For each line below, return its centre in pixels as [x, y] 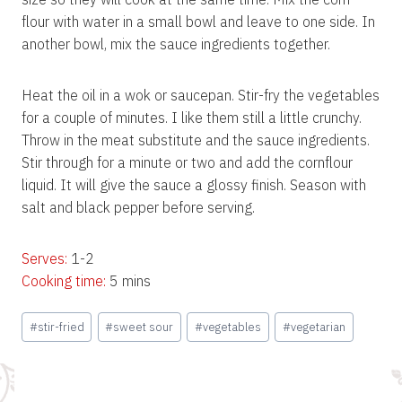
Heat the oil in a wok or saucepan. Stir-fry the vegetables [201, 95]
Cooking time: [64, 281]
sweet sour [144, 327]
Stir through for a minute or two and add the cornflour [187, 162]
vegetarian [318, 327]
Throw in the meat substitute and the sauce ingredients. [196, 140]
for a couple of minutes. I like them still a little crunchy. [192, 118]
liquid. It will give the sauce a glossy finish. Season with [194, 185]
